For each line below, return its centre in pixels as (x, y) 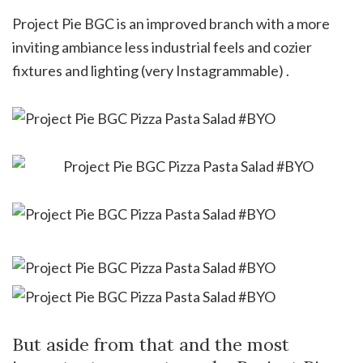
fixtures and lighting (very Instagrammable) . (151, 70)
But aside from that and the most (151, 344)
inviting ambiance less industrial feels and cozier (162, 47)
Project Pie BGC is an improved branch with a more (171, 23)
